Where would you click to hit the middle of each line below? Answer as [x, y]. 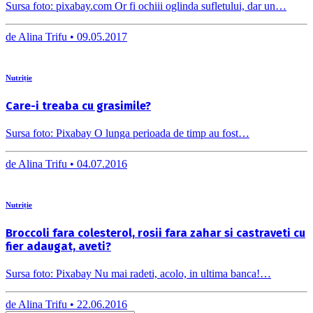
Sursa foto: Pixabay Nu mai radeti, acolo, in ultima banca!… [138, 274]
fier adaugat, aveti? [58, 247]
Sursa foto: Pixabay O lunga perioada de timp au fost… [128, 133]
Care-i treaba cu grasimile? [78, 105]
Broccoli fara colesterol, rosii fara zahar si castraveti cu [155, 233]
